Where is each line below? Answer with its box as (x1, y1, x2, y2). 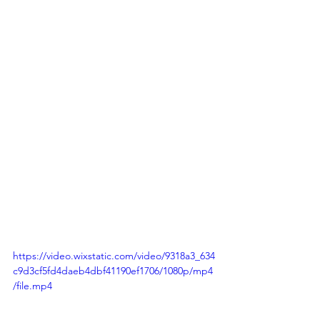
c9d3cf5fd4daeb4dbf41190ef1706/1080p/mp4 (13, 264, 213, 277)
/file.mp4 (13, 279, 52, 292)
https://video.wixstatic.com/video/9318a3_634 (13, 249, 215, 262)
